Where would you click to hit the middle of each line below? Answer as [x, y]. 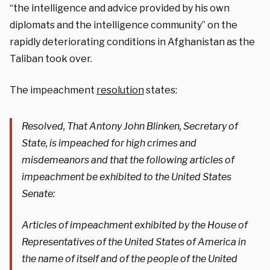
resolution [120, 90]
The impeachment [53, 90]
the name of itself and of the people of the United [130, 259]
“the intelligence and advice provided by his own [120, 8]
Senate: [38, 193]
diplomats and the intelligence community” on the [124, 25]
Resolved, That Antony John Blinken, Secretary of [130, 126]
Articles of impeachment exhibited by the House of [135, 225]
